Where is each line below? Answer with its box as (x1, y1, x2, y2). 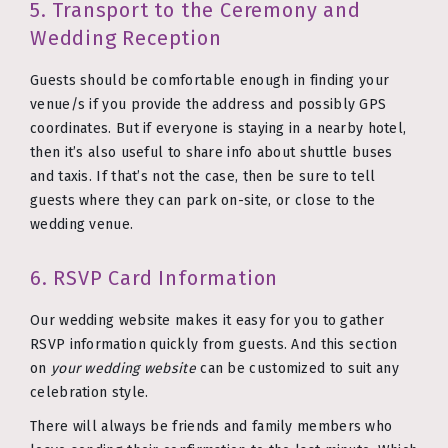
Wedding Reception (30, 25, 222, 50)
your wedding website (50, 360, 196, 378)
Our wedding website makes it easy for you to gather (30, 312, 385, 330)
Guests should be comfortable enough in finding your (30, 72, 390, 90)
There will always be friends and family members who (30, 418, 393, 436)
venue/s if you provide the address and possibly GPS (30, 96, 387, 114)
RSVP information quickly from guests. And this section (30, 336, 398, 354)
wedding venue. (30, 216, 134, 234)
